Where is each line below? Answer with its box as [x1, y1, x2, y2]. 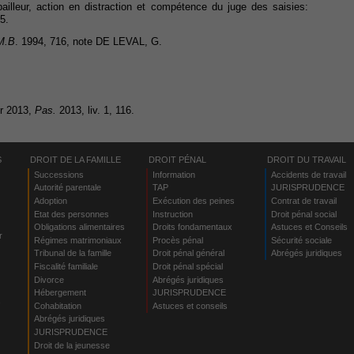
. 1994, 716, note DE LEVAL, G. [15, 36, 162, 48]
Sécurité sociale [270, 235, 332, 245]
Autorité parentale [33, 183, 101, 193]
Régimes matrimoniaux [33, 235, 122, 245]
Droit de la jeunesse [33, 340, 110, 350]
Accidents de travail [270, 169, 346, 179]
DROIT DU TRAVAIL [267, 154, 346, 164]
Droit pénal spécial [152, 262, 223, 272]
